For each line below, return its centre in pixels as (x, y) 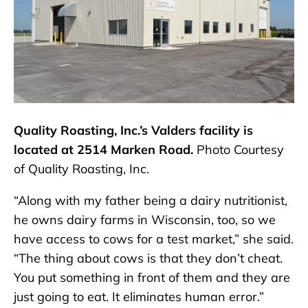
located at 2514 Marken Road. (103, 149)
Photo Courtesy (239, 149)
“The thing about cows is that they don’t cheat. (148, 258)
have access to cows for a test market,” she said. (154, 239)
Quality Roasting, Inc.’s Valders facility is (133, 130)
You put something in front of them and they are (152, 277)
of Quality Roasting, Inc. (81, 168)
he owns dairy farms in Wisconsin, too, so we (145, 219)
